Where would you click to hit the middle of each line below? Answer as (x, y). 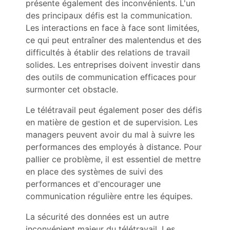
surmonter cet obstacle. (72, 89)
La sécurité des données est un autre (97, 217)
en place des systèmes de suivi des (94, 171)
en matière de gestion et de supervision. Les (112, 122)
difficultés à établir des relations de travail (108, 52)
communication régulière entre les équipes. (109, 196)
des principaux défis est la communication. (109, 15)
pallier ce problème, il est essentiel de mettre (113, 159)
